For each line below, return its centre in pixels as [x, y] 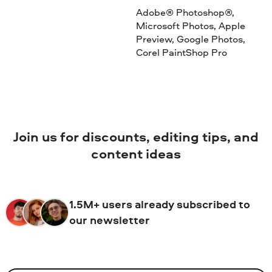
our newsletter [109, 220]
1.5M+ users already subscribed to [159, 204]
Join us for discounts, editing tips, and [136, 137]
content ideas [136, 154]
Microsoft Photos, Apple [190, 25]
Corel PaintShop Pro [181, 52]
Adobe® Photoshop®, [185, 12]
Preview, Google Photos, [190, 39]
